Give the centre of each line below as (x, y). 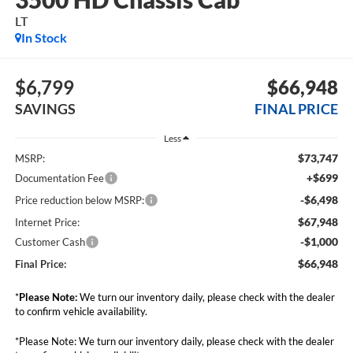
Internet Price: (47, 223)
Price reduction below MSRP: (79, 201)
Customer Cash (50, 242)
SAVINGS (45, 108)
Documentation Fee (59, 178)
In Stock (44, 38)
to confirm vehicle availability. (81, 312)
